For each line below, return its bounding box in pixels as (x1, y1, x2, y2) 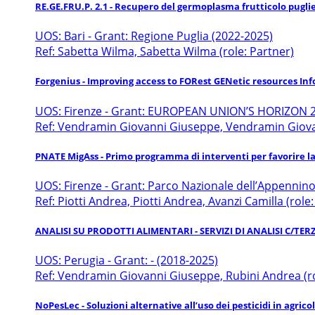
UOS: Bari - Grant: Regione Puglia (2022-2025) (35, 28, 273, 44)
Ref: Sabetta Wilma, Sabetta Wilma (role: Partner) (35, 44, 294, 60)
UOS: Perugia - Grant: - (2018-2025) (35, 252, 218, 269)
